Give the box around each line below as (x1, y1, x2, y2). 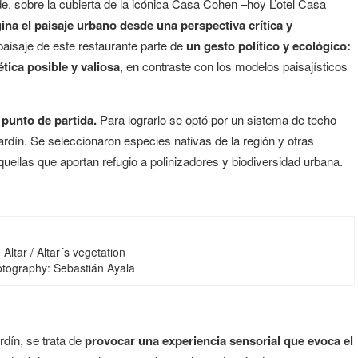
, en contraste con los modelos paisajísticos (120, 58, 348, 74)
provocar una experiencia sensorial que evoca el (85, 332, 353, 349)
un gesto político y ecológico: (186, 37, 351, 54)
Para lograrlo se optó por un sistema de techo (97, 111, 336, 128)
